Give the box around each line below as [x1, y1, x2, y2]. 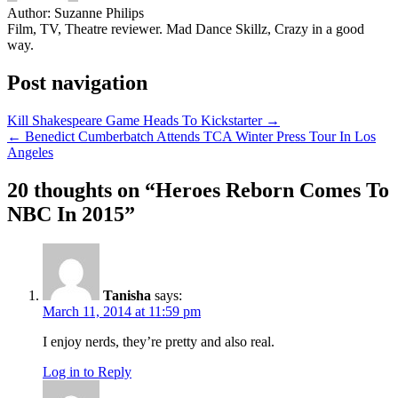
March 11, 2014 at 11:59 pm [43, 304, 201, 320]
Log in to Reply [43, 364, 131, 380]
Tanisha [103, 288, 151, 304]
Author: [7, 4, 54, 20]
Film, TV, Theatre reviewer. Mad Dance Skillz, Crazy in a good [7, 20, 364, 36]
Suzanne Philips [54, 4, 144, 20]
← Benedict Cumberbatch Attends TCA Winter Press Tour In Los [7, 128, 376, 144]
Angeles [7, 144, 53, 160]
